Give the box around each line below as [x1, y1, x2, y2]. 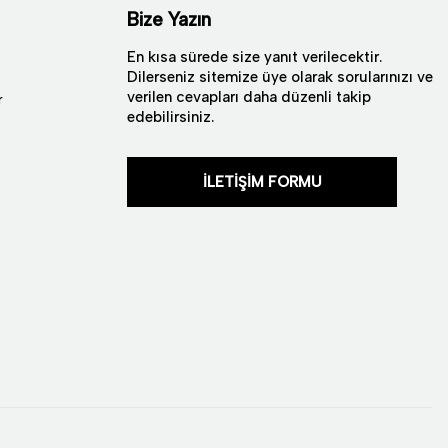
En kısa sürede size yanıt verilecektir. [127, 48, 382, 66]
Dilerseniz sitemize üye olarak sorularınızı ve [127, 68, 433, 86]
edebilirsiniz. [127, 108, 214, 126]
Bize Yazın [127, 8, 211, 31]
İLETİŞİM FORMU [202, 173, 322, 191]
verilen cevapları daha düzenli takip [127, 88, 371, 106]
